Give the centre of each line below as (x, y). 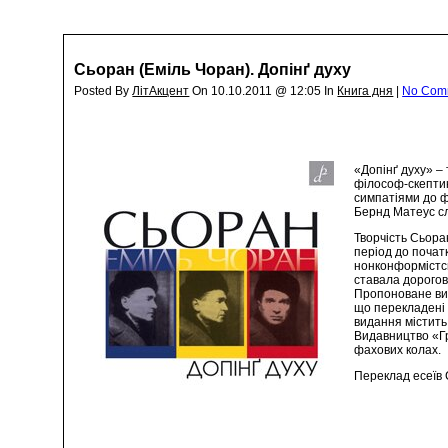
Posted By (103, 91)
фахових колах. (398, 350)
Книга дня (365, 91)
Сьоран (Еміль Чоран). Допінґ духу (213, 69)
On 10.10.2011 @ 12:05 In (263, 91)
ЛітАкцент (161, 91)
